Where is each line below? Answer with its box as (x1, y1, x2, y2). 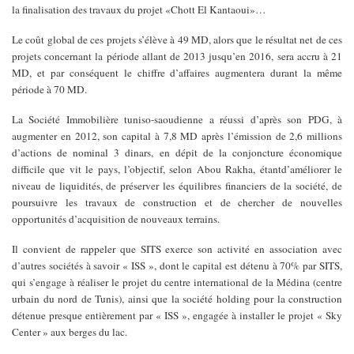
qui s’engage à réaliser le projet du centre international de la (12, 275, 277, 289)
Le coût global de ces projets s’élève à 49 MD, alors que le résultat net (12, 32, 314, 47)
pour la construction (254, 292, 342, 306)
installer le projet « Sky (239, 308, 342, 322)
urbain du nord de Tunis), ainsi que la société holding (12, 292, 250, 306)
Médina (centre (277, 275, 343, 289)
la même (303, 66, 343, 80)
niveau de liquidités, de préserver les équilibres (12, 179, 225, 193)
